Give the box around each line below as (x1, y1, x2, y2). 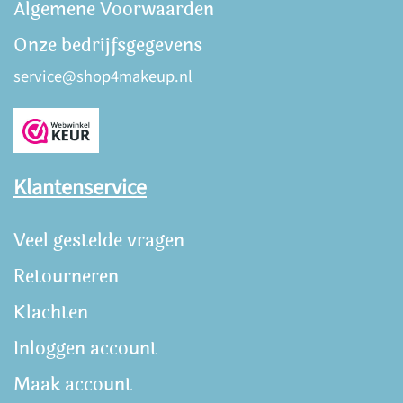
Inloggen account (13, 335, 157, 363)
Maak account (13, 371, 132, 399)
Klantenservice (13, 173, 147, 203)
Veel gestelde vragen (13, 227, 184, 255)
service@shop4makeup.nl (13, 65, 193, 89)
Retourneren (13, 263, 119, 291)
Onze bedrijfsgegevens (13, 31, 202, 60)
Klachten (13, 299, 88, 327)
